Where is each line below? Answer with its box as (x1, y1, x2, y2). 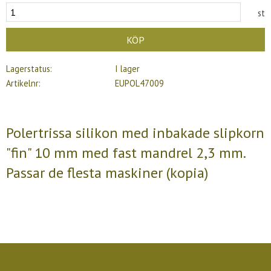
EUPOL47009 (114, 77, 164, 89)
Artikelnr (6, 77, 39, 89)
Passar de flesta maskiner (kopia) (6, 163, 208, 182)
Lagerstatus (6, 63, 50, 75)
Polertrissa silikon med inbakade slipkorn (6, 123, 264, 142)
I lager (114, 63, 140, 75)
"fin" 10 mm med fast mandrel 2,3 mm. (6, 143, 245, 162)
